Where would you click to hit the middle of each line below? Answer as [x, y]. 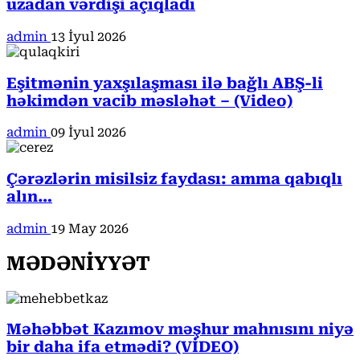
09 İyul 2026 [88, 133]
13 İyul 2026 [88, 36]
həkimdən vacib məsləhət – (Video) [149, 101]
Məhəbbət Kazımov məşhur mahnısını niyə [180, 330]
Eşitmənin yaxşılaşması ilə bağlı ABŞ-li [165, 83]
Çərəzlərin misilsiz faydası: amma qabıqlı [174, 180]
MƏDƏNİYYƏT [78, 263]
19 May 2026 [90, 228]
